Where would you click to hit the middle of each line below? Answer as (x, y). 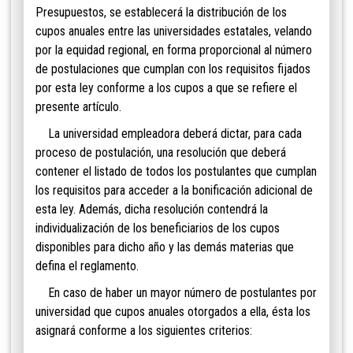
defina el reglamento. (87, 266)
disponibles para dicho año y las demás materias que (165, 247)
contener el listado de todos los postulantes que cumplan (176, 172)
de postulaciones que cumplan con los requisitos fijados (173, 69)
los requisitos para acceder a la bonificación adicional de (174, 191)
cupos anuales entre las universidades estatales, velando (174, 32)
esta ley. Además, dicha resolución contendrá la (152, 210)
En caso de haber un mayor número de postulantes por (176, 293)
